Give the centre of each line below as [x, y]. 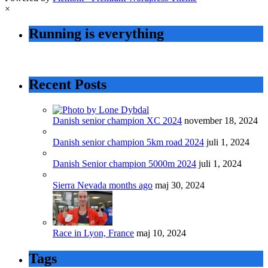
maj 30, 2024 [180, 185]
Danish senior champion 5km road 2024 [128, 142]
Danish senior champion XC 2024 [117, 121]
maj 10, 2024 [161, 233]
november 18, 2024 [221, 121]
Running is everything [96, 34]
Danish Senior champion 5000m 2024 [124, 164]
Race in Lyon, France [93, 233]
